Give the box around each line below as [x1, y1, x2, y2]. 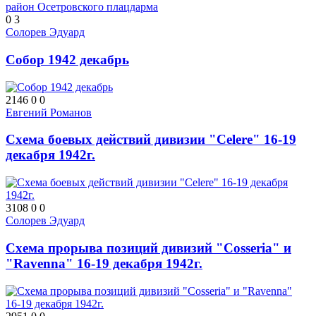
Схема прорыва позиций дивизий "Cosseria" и [6, 240, 291, 255]
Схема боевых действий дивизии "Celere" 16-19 [6, 132, 296, 147]
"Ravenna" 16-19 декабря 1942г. [6, 255, 202, 271]
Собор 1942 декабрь [6, 51, 129, 67]
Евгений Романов [6, 106, 92, 119]
